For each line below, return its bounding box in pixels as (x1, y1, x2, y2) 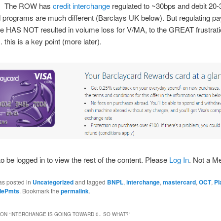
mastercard (162, 178, 196, 187)
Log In (169, 154, 189, 165)
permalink (60, 186, 89, 196)
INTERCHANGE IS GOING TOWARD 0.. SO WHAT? (10, 210, 129, 218)
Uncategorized (32, 178, 74, 187)
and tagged (73, 178, 107, 186)
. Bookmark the (19, 186, 61, 195)
